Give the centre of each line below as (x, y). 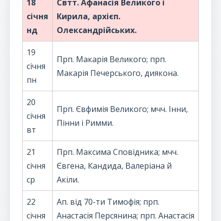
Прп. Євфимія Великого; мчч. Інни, (122, 109)
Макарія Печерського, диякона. (118, 73)
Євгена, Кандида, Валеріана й (114, 166)
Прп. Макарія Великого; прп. (111, 59)
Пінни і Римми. (85, 123)
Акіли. (68, 180)
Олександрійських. (97, 30)
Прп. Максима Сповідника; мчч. (117, 152)
